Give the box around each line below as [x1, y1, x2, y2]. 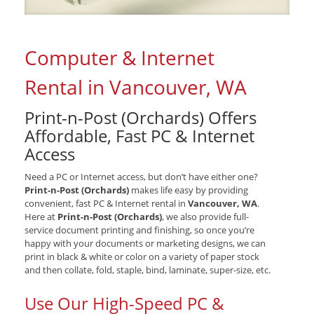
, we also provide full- [162, 210, 249, 223]
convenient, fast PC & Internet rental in [25, 196, 188, 210]
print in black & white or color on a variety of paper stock [25, 250, 259, 263]
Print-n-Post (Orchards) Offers [25, 105, 257, 129]
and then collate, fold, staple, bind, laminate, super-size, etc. [25, 263, 271, 276]
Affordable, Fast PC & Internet [25, 123, 254, 147]
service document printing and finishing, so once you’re [25, 223, 254, 236]
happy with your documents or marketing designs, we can [25, 236, 266, 250]
